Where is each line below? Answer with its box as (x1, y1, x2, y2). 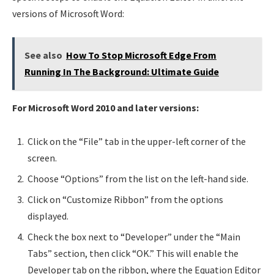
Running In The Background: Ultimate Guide (24, 65, 219, 78)
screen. (28, 152, 57, 165)
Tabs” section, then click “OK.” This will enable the (28, 247, 239, 260)
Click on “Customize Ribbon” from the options (28, 193, 223, 206)
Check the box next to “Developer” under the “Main (28, 231, 240, 243)
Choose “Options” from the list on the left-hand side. (28, 172, 248, 185)
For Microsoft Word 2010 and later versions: (12, 101, 199, 114)
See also (24, 48, 62, 61)
